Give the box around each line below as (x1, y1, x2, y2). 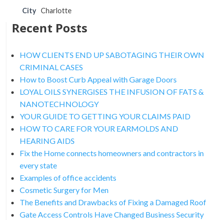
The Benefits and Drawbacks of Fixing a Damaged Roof (19, 197, 206, 207)
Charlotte (41, 6, 72, 15)
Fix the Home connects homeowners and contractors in (19, 148, 204, 158)
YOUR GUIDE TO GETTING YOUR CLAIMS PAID (19, 111, 191, 121)
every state (19, 160, 57, 170)
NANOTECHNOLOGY (19, 99, 99, 109)
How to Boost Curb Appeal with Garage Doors (19, 74, 177, 84)
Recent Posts (11, 19, 87, 36)
